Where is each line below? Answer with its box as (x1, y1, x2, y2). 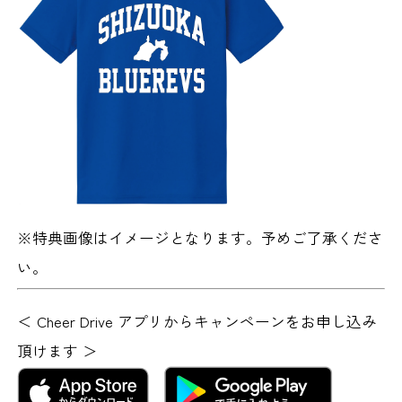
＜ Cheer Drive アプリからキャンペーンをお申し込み (17, 310, 378, 333)
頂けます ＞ (17, 340, 99, 363)
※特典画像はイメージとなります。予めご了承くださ (17, 227, 384, 249)
